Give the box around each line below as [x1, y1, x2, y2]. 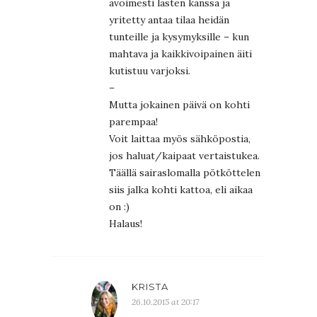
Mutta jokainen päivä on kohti [109, 98, 250, 111]
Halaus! [109, 217, 142, 230]
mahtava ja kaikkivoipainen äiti [109, 47, 252, 60]
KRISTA [132, 280, 168, 292]
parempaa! [109, 115, 158, 128]
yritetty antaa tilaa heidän [109, 13, 229, 26]
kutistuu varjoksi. [109, 64, 190, 77]
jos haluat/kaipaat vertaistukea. [109, 149, 260, 162]
